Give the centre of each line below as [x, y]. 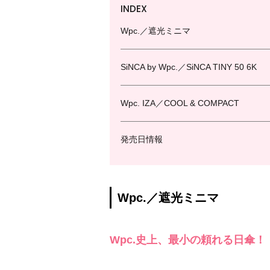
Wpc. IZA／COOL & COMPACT [180, 103]
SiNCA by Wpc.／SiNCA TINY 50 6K [189, 67]
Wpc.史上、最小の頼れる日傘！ [188, 240]
